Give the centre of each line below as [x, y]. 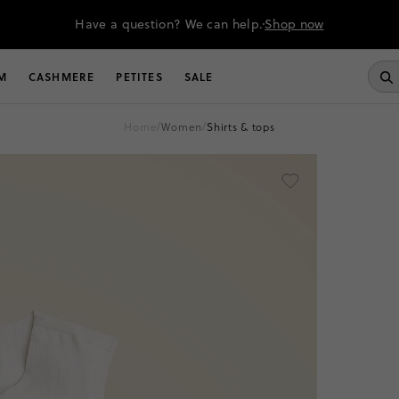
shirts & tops [244, 126]
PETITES [139, 77]
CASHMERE [61, 77]
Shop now [294, 24]
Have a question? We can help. [169, 24]
